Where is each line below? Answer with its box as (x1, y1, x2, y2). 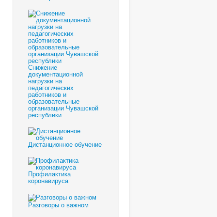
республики (28, 110, 62, 120)
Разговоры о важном (28, 200, 89, 209)
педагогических (28, 83, 74, 93)
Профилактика (28, 169, 71, 179)
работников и (28, 90, 66, 99)
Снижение (28, 62, 57, 72)
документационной (28, 69, 83, 79)
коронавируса (28, 176, 68, 186)
